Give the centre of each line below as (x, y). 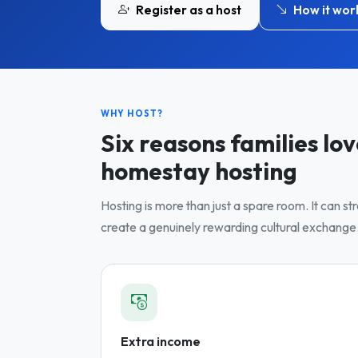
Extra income (161, 341)
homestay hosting (199, 171)
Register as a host (187, 10)
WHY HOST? (132, 114)
